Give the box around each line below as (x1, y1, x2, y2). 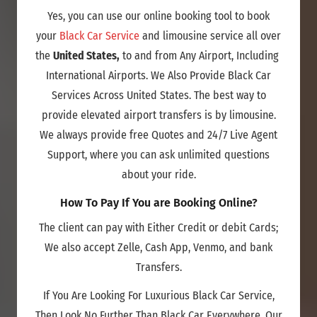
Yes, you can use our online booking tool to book (47, 9, 270, 23)
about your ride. (121, 168, 196, 182)
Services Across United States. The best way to (51, 88, 266, 103)
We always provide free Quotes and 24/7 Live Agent (40, 128, 277, 142)
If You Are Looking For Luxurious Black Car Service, (42, 289, 275, 303)
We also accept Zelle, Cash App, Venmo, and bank (45, 241, 272, 255)
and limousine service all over (139, 29, 281, 43)
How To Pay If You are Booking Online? (59, 196, 258, 210)
